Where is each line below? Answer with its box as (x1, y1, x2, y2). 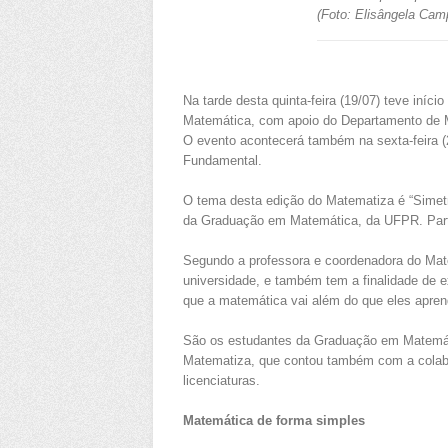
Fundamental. (183, 153, 262, 169)
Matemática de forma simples (183, 413, 365, 429)
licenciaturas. (183, 373, 260, 389)
